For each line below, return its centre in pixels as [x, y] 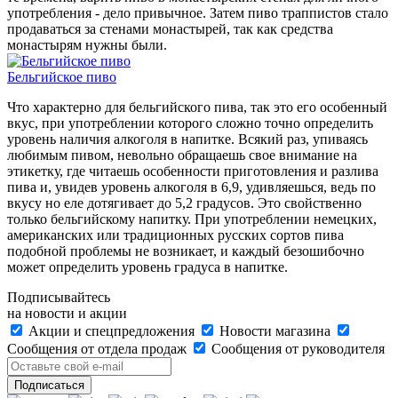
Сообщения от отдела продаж [99, 348]
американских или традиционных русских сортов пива [175, 235]
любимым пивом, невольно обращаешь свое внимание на [182, 155]
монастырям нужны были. [87, 44]
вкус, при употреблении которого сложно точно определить [190, 123]
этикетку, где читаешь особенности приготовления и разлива [193, 171]
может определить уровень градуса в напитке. [147, 267]
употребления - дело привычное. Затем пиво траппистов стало [198, 12]
